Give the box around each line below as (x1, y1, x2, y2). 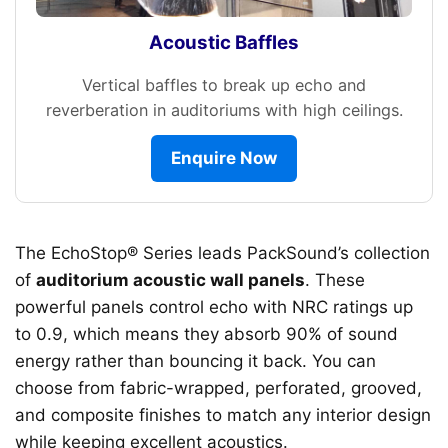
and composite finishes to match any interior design (15, 405, 431, 426)
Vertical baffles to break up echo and (82, 75, 366, 96)
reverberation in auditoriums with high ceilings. (45, 100, 403, 121)
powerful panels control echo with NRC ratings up (15, 297, 413, 318)
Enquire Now (171, 148, 277, 169)
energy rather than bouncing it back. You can (15, 351, 376, 372)
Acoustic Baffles (149, 30, 299, 54)
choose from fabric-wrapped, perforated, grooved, (15, 378, 422, 399)
